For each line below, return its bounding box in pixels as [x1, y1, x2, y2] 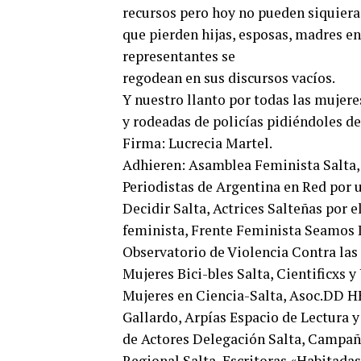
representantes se [122, 47, 235, 65]
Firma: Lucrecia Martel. [122, 134, 272, 152]
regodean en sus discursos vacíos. [122, 68, 338, 87]
